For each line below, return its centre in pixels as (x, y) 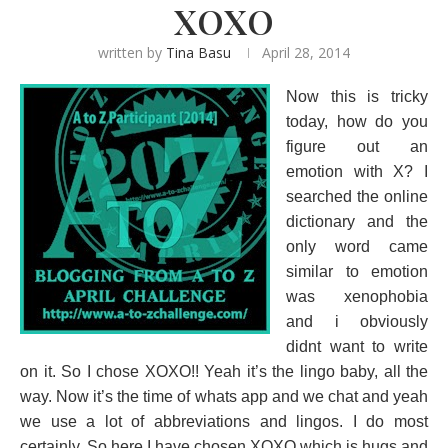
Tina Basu (198, 52)
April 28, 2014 (306, 52)
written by (132, 52)
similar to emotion (357, 271)
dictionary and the (357, 221)
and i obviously (357, 321)
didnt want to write (357, 346)
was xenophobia (357, 296)
